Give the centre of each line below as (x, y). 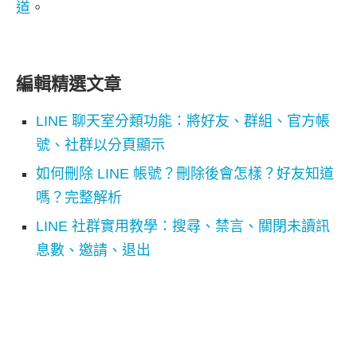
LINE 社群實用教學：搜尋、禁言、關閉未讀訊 (183, 226)
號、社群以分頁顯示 (100, 145)
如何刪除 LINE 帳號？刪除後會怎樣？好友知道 (185, 173)
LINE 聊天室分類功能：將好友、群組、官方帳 (183, 121)
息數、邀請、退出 (93, 250)
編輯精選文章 (69, 84)
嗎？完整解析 (79, 197)
